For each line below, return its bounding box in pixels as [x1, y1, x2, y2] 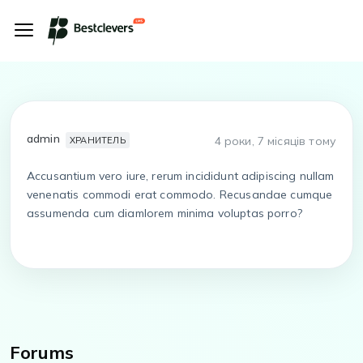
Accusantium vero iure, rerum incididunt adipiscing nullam [27, 169, 335, 183]
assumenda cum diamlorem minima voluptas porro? [27, 206, 302, 220]
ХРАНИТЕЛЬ [69, 134, 126, 146]
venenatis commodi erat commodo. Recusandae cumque [27, 187, 333, 202]
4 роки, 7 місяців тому [214, 134, 336, 148]
